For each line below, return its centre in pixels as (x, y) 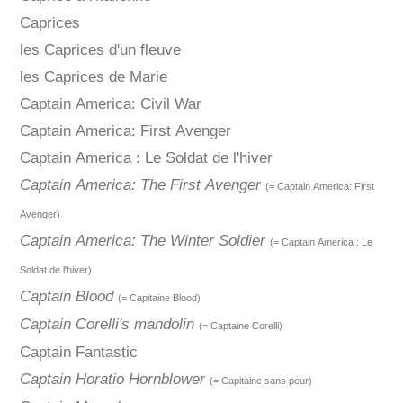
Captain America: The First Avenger (140, 185)
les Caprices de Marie (93, 77)
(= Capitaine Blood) (159, 298)
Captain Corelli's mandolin (107, 325)
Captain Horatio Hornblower (112, 380)
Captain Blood (66, 297)
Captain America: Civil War (110, 104)
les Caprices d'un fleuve (100, 50)
